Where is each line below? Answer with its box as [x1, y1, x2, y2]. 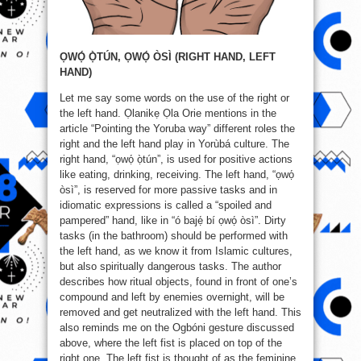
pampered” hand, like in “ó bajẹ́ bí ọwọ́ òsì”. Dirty [60, 214, 286, 226]
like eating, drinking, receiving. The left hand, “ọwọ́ [60, 168, 294, 180]
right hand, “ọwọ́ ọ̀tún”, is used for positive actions [60, 152, 293, 165]
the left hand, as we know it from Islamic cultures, [60, 244, 293, 257]
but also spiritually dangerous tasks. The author [60, 259, 281, 272]
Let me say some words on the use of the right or [60, 91, 289, 104]
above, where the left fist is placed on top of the [60, 336, 282, 349]
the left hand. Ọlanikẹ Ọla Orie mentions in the [60, 106, 276, 119]
